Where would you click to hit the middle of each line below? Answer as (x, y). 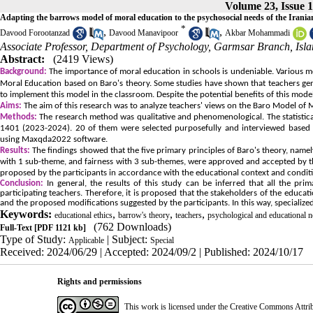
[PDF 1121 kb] (59, 227)
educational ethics (83, 215)
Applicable (86, 240)
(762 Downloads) (132, 226)
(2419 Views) (83, 59)
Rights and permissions (100, 281)
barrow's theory (144, 215)
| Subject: (127, 239)
